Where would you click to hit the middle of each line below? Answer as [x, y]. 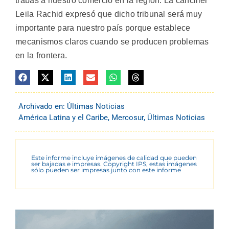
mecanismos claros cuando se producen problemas [112, 42]
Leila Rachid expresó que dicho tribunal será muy [109, 14]
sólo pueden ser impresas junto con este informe [106, 170]
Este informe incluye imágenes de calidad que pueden [114, 158]
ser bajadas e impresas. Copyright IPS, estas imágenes [114, 164]
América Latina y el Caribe [63, 118]
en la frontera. [41, 56]
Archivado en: [43, 107]
